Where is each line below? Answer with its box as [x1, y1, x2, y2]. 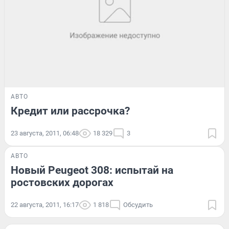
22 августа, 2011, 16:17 [11, 200, 79, 209]
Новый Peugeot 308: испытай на [11, 164, 173, 176]
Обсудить [123, 200, 153, 209]
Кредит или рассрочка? [11, 104, 130, 117]
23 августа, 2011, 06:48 [11, 129, 79, 137]
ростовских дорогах [11, 176, 113, 189]
